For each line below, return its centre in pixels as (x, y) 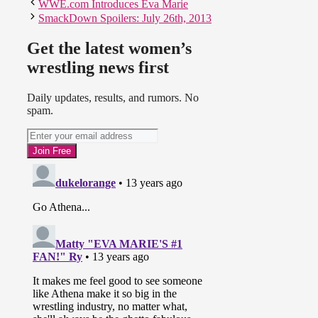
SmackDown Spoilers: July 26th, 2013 (125, 18)
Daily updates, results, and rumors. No (113, 97)
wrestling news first (98, 68)
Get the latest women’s (109, 49)
